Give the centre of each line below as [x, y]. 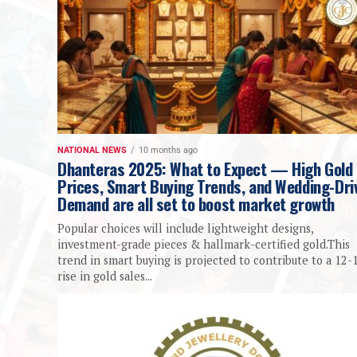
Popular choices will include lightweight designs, [185, 229]
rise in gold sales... [105, 277]
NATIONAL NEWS [92, 151]
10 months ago [168, 151]
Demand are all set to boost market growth [198, 204]
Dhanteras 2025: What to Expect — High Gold [205, 169]
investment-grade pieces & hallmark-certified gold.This [204, 245]
